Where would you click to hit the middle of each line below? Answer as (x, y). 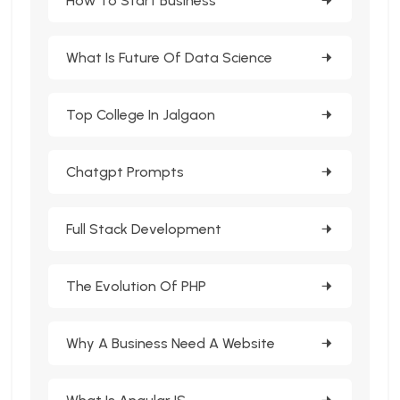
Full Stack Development (144, 229)
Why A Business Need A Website (171, 343)
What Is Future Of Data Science (169, 57)
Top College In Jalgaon (141, 114)
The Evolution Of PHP (136, 286)
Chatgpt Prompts (125, 171)
